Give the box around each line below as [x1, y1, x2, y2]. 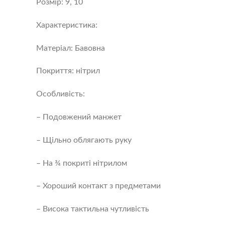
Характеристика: [36, 21, 97, 29]
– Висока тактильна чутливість [36, 205, 149, 213]
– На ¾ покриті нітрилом [36, 159, 127, 167]
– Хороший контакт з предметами [36, 182, 161, 190]
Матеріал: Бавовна [36, 44, 105, 52]
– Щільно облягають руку [36, 136, 132, 144]
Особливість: [36, 90, 85, 98]
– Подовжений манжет [36, 113, 122, 121]
